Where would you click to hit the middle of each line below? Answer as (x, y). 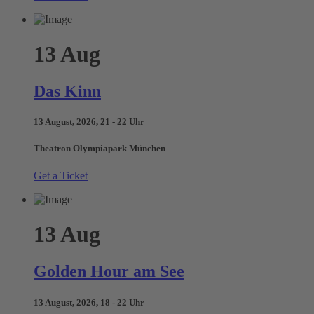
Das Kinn (67, 91)
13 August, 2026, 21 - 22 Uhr (89, 122)
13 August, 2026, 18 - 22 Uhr (89, 302)
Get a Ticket (61, 176)
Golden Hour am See (109, 272)
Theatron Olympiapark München (100, 149)
